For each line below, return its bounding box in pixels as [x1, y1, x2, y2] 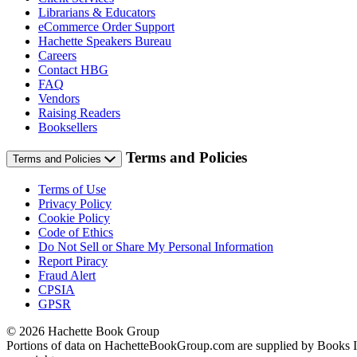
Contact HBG [38, 62, 108, 76]
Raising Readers [38, 105, 120, 120]
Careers [38, 48, 76, 62]
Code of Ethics [38, 225, 113, 239]
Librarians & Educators [38, 5, 155, 19]
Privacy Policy [38, 196, 112, 210]
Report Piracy [38, 253, 108, 268]
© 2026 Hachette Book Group [6, 324, 159, 338]
